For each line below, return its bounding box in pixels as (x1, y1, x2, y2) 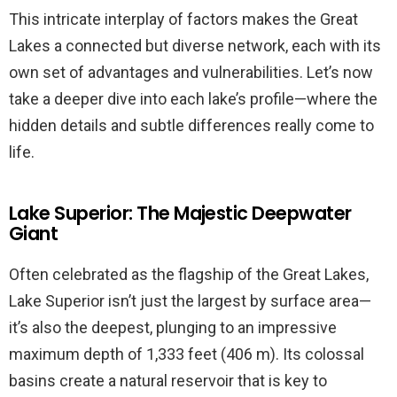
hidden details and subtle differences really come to (9, 115, 374, 135)
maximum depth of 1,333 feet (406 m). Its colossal (9, 344, 364, 363)
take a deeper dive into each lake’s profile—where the (9, 89, 378, 108)
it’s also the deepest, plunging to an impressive (9, 317, 337, 337)
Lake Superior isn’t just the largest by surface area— (9, 291, 371, 310)
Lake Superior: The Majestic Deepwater (9, 199, 352, 226)
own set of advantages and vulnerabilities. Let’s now (9, 62, 373, 82)
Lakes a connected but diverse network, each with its (9, 35, 381, 55)
